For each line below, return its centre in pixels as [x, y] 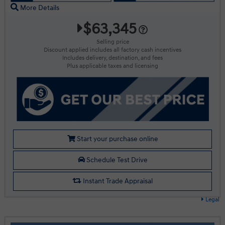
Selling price [113, 42]
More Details [39, 8]
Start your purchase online [117, 139]
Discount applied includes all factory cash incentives [113, 50]
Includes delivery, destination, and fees [113, 58]
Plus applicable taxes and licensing [113, 66]
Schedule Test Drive [116, 160]
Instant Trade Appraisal [117, 181]
